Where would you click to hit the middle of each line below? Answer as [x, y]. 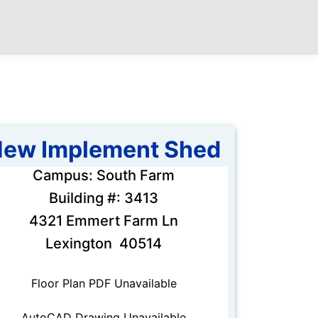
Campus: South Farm [104, 176]
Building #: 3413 [104, 198]
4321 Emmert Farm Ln [104, 221]
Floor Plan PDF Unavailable [104, 284]
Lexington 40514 [104, 244]
